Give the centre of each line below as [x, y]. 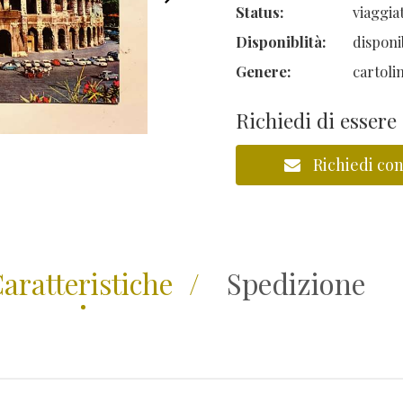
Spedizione [296, 283]
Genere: [264, 71]
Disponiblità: [281, 41]
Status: [260, 12]
